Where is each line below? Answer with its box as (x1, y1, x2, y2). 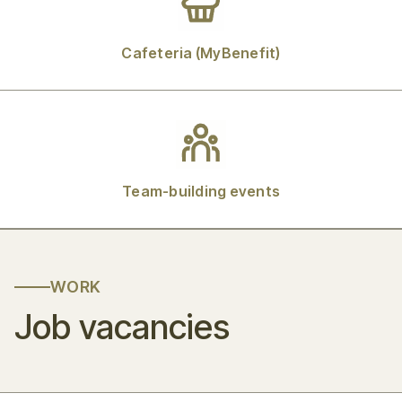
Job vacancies (14, 305, 230, 347)
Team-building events (122, 181, 280, 200)
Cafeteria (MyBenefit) (121, 43, 281, 62)
